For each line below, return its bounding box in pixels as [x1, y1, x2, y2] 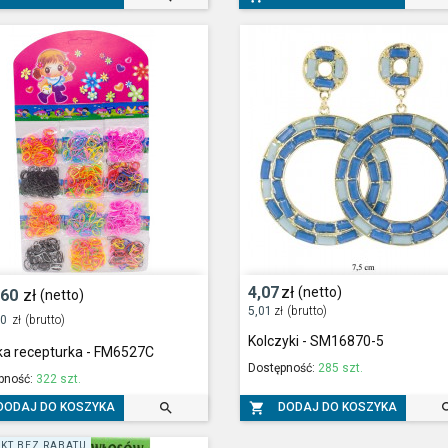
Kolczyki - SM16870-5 [247, 333, 384, 350]
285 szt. [317, 361, 363, 376]
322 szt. [36, 372, 82, 387]
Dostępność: [247, 361, 318, 376]
